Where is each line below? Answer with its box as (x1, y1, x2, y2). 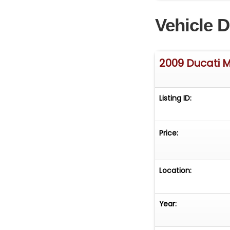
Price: (159, 128, 179, 139)
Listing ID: (159, 93, 192, 104)
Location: (159, 165, 192, 176)
